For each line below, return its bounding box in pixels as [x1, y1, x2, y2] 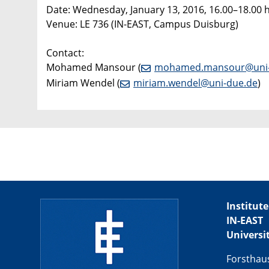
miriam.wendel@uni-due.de [133, 76, 258, 90]
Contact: [46, 46, 84, 60]
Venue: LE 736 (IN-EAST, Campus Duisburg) [46, 17, 238, 31]
